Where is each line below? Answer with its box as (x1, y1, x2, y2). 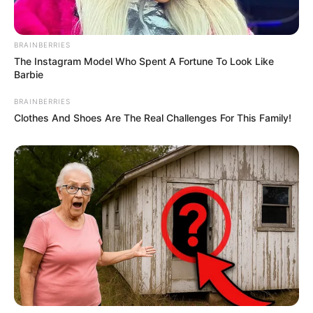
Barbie (14, 68, 43, 81)
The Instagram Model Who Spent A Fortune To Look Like (14, 55, 274, 68)
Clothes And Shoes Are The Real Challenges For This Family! (14, 112, 291, 124)
